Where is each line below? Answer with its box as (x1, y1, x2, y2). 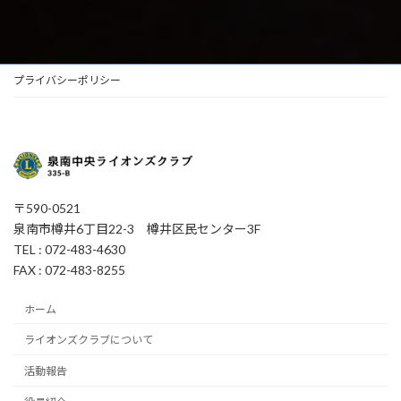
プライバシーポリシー (13, 73, 121, 87)
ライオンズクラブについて (24, 333, 153, 347)
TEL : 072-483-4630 (13, 242, 125, 258)
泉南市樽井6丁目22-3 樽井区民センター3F (13, 221, 260, 237)
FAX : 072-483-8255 (13, 262, 125, 278)
